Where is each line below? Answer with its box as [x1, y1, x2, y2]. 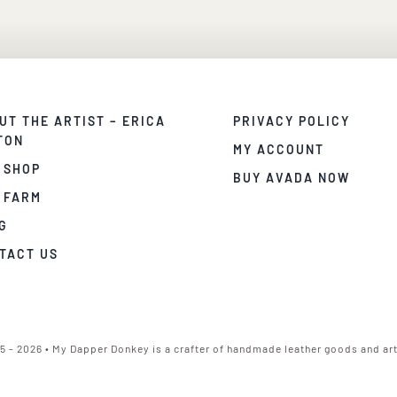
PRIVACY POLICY [233, 113, 351, 128]
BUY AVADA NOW [233, 169, 351, 185]
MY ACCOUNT [233, 141, 325, 157]
